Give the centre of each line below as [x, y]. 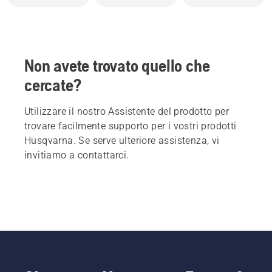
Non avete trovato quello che [117, 65]
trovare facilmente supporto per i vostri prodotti [131, 126]
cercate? [53, 85]
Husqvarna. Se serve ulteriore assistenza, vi [122, 140]
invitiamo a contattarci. [77, 155]
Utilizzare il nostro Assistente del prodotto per [127, 111]
